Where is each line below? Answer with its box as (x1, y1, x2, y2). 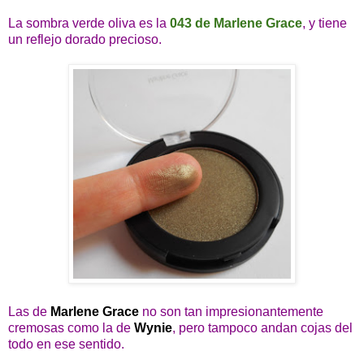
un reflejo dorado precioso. (8, 32, 162, 46)
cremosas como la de (8, 320, 134, 335)
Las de (8, 304, 50, 318)
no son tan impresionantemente (139, 304, 323, 318)
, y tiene (302, 15, 347, 30)
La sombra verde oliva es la (8, 15, 170, 30)
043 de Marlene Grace (170, 15, 302, 30)
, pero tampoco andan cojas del (172, 320, 353, 335)
